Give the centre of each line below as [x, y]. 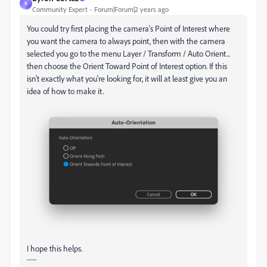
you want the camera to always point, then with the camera [126, 41]
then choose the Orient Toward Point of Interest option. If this [127, 66]
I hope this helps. [55, 248]
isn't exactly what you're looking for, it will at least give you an [127, 78]
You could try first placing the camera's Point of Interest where [128, 28]
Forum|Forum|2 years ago [131, 9]
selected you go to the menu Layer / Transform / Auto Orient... [128, 53]
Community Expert [60, 9]
